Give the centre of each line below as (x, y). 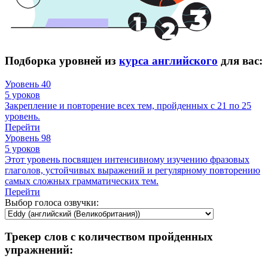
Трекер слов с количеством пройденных (109, 237)
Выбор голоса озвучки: (52, 202)
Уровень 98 (28, 138)
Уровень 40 (28, 84)
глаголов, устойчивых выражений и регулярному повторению (133, 170)
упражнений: (39, 250)
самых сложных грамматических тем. (82, 181)
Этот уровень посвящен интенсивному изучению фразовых (127, 159)
